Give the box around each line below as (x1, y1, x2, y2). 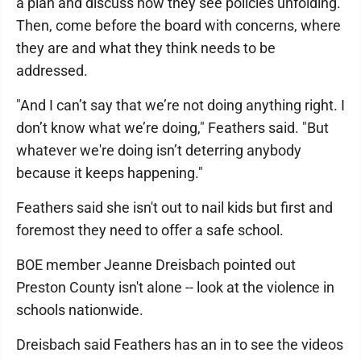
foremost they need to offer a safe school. (16, 222, 284, 239)
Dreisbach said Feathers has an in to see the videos (16, 336, 343, 353)
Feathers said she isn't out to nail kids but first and (16, 199, 333, 216)
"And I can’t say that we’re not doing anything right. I (16, 97, 345, 114)
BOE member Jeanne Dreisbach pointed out (16, 256, 296, 273)
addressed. (16, 62, 88, 79)
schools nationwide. (16, 301, 143, 318)
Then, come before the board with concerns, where (16, 17, 341, 34)
